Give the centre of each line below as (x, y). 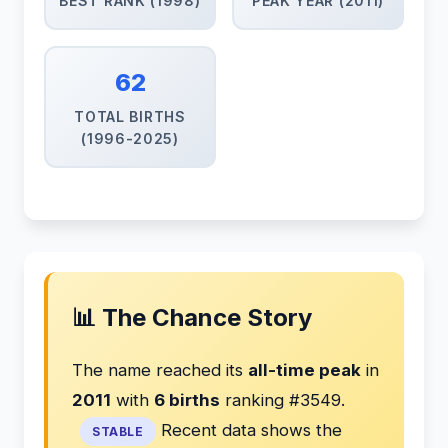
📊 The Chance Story (192, 317)
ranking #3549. (282, 400)
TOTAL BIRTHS (130, 116)
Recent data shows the (248, 430)
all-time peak (304, 370)
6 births (187, 400)
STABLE (118, 431)
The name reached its (160, 370)
